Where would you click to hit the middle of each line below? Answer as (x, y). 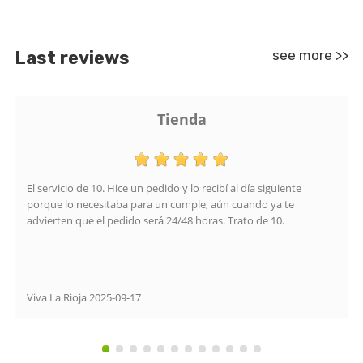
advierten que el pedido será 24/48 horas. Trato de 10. (156, 220)
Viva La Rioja (57, 297)
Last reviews (72, 58)
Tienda (181, 119)
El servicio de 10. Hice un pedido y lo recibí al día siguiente (164, 188)
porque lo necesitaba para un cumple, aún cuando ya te (160, 204)
